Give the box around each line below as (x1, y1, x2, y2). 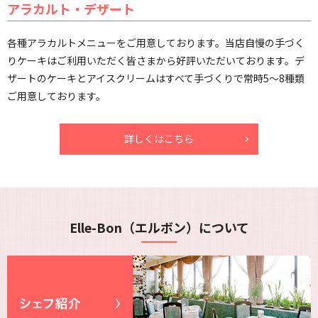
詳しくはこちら (124, 131, 194, 146)
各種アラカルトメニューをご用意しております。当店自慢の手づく (7, 35, 305, 50)
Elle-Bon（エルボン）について (69, 218, 249, 237)
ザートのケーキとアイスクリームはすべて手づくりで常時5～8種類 (7, 71, 305, 86)
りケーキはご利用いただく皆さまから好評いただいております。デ (7, 53, 305, 68)
